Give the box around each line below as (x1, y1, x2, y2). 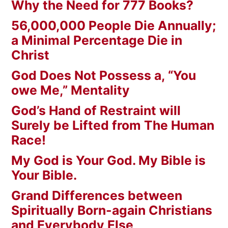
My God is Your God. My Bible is (11, 153, 206, 168)
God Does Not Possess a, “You (11, 68, 196, 83)
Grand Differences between (11, 188, 182, 204)
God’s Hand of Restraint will (11, 103, 181, 119)
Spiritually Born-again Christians (11, 203, 212, 218)
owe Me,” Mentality (11, 82, 130, 98)
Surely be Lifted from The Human (11, 118, 214, 133)
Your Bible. (11, 167, 77, 183)
